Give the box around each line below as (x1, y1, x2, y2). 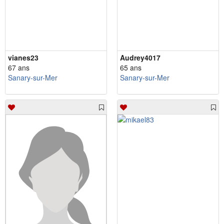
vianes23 (8, 52, 38, 62)
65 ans (120, 62, 141, 72)
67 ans (8, 62, 29, 72)
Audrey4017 (120, 52, 160, 62)
